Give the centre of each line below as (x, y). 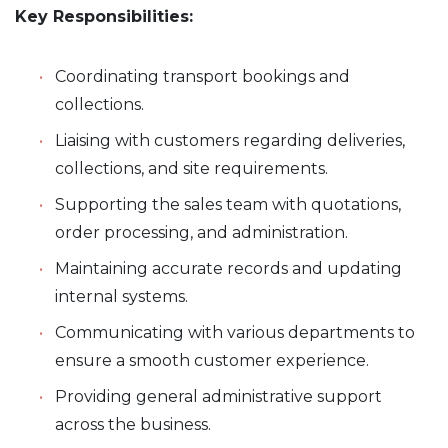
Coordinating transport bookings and (202, 76)
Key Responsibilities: (104, 16)
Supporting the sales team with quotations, (228, 204)
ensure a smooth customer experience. (212, 360)
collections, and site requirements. (191, 168)
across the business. (133, 424)
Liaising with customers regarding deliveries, (230, 140)
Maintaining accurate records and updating (228, 268)
